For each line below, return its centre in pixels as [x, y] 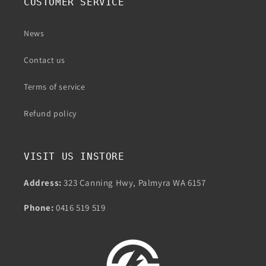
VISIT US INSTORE [74, 156]
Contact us [45, 60]
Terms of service [55, 86]
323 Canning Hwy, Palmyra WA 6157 [134, 182]
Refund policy [50, 113]
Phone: [39, 207]
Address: [43, 182]
